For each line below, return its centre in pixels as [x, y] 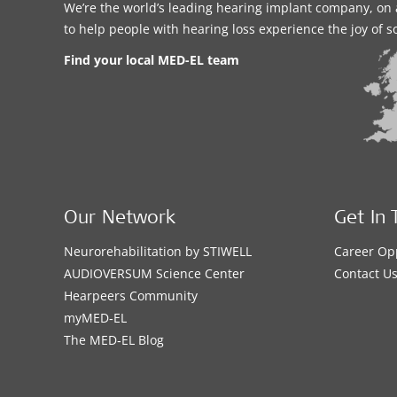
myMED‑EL [95, 317]
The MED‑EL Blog [114, 339]
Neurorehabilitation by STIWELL [158, 251]
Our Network [120, 219]
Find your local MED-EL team [152, 60]
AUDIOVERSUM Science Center [154, 273]
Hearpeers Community [131, 295]
